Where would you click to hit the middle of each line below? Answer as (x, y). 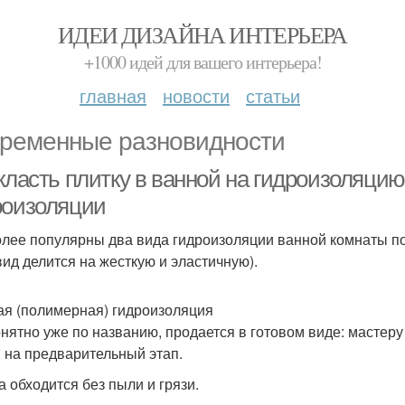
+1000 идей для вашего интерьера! (202, 62)
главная (113, 95)
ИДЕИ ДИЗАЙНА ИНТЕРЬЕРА (202, 34)
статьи (273, 95)
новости (196, 95)
